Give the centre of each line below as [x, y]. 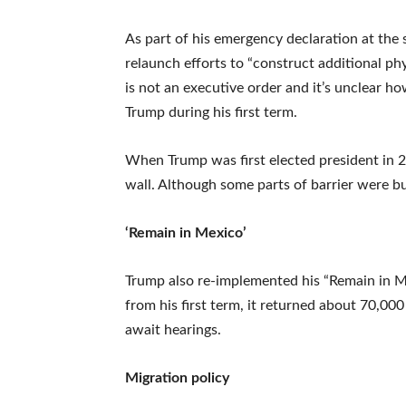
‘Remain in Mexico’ [186, 232]
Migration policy [177, 377]
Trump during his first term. [211, 112]
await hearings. [173, 329]
